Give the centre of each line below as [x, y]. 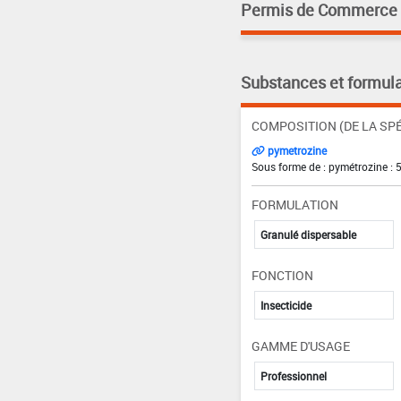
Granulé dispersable [308, 234]
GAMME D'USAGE [300, 346]
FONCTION [282, 275]
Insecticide [286, 305]
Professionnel [293, 375]
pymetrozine [295, 150]
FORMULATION [294, 204]
